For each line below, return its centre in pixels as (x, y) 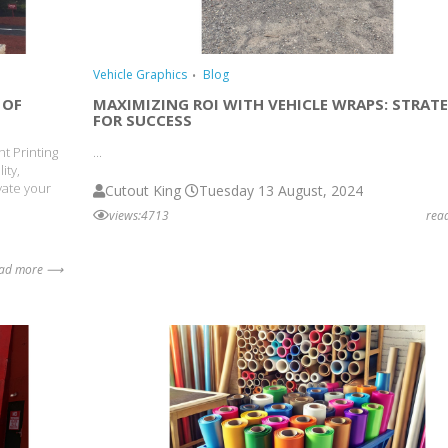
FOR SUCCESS (142, 119)
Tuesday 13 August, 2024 (280, 190)
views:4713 (138, 215)
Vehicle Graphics (139, 74)
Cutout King (142, 190)
